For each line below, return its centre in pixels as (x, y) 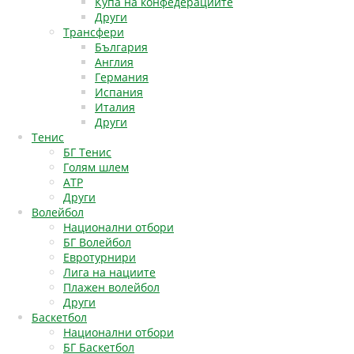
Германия (122, 77)
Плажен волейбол (111, 287)
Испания (119, 92)
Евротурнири (100, 257)
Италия (115, 107)
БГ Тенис (87, 152)
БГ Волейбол (97, 242)
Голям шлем (96, 167)
